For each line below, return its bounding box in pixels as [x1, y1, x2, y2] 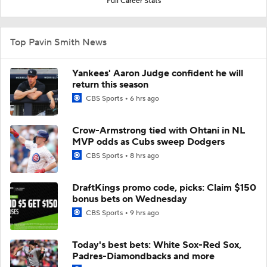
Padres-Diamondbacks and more [72, 250, 215, 262]
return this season [72, 78, 148, 91]
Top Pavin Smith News [10, 36, 107, 48]
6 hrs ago [130, 94, 159, 103]
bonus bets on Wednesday [72, 193, 187, 205]
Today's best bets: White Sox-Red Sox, [72, 238, 241, 251]
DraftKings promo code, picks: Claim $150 [72, 181, 256, 194]
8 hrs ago [130, 151, 159, 160]
